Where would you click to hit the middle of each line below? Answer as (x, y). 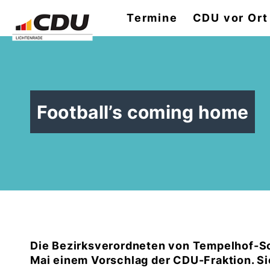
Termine (152, 18)
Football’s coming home (143, 112)
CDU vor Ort (230, 18)
